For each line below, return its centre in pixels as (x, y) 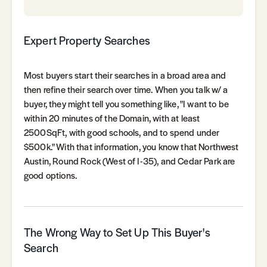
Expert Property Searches (87, 40)
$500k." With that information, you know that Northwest (131, 146)
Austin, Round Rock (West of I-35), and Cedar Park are (130, 161)
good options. (51, 175)
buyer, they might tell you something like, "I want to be (126, 103)
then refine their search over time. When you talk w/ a (126, 89)
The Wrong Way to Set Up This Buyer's (117, 232)
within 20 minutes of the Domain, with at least (112, 118)
